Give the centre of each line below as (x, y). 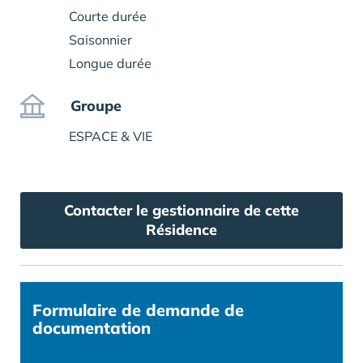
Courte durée (108, 17)
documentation (92, 328)
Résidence (181, 230)
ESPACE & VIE (111, 137)
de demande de (180, 310)
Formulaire (75, 310)
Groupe (96, 106)
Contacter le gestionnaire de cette (181, 211)
